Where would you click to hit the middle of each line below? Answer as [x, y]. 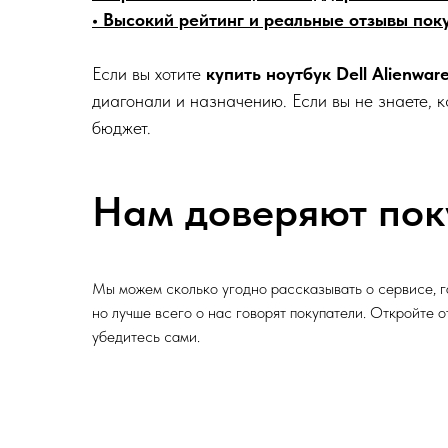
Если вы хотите [149, 73]
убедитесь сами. [146, 336]
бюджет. [121, 127]
